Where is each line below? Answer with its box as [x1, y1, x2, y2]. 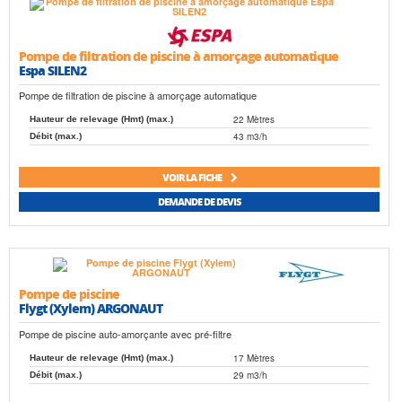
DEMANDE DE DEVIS [158, 195, 240, 209]
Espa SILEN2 [19, 61, 86, 80]
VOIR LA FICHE [162, 170, 223, 184]
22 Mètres [233, 113, 275, 127]
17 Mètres [233, 351, 275, 364]
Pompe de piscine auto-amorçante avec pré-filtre [19, 326, 232, 341]
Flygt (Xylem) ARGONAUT [19, 299, 162, 318]
